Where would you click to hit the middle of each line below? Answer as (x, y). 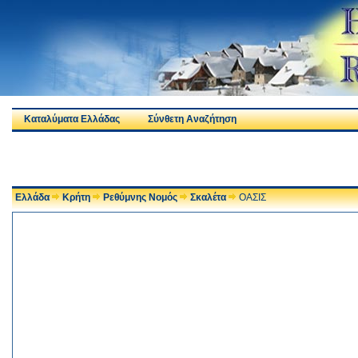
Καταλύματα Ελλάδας (72, 119)
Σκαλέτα (208, 197)
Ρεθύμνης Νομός (140, 197)
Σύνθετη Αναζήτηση (192, 119)
